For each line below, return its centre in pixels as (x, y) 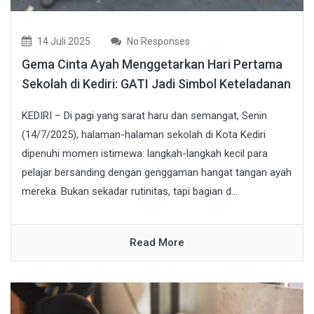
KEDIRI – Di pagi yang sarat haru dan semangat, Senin (144, 115)
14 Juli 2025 (63, 41)
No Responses (157, 41)
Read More (157, 242)
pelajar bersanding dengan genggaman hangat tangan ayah (157, 172)
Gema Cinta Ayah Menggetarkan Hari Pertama (152, 64)
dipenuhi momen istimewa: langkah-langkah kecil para (145, 153)
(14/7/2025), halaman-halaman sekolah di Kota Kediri (144, 134)
